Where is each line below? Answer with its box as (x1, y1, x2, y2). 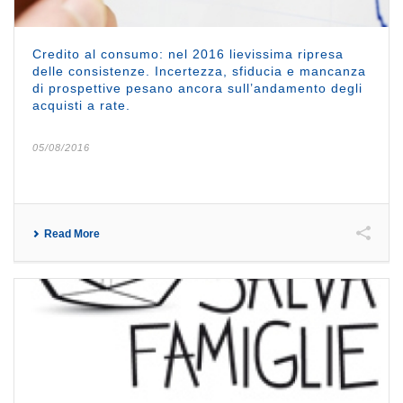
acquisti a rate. (32, 97, 130, 112)
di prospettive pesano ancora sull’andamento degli (32, 80, 363, 95)
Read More (44, 227, 100, 240)
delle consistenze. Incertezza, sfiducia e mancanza (32, 63, 366, 78)
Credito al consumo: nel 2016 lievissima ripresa (32, 46, 344, 61)
